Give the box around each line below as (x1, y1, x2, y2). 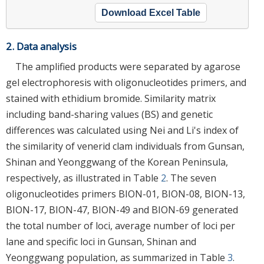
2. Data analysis (6, 39, 77, 53)
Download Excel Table (101, 7, 200, 18)
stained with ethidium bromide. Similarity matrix (6, 91, 216, 105)
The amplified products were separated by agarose (15, 60, 240, 73)
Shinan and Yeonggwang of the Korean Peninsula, (6, 155, 228, 169)
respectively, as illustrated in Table (6, 171, 161, 184)
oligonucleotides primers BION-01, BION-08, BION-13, (6, 187, 245, 200)
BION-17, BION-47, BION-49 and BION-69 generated (6, 203, 238, 216)
